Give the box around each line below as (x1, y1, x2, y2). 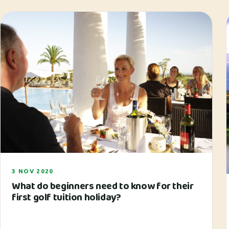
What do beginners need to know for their (12, 178, 194, 194)
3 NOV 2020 (12, 167, 54, 174)
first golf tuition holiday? (12, 189, 121, 205)
